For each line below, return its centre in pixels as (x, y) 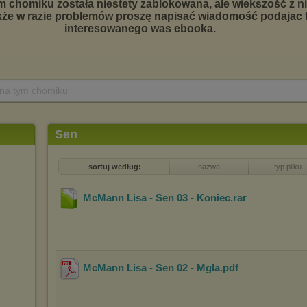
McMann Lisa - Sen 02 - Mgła (151, 268)
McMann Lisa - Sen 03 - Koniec (157, 198)
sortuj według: (114, 167)
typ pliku (287, 167)
